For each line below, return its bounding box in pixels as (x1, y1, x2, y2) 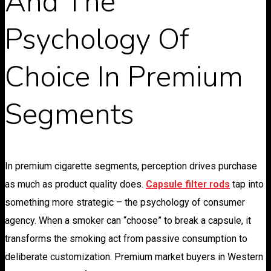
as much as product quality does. (5, 178, 146, 190)
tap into (230, 178, 264, 190)
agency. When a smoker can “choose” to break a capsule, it (5, 214, 251, 226)
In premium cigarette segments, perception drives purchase (5, 160, 257, 172)
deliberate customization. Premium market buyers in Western (5, 250, 263, 263)
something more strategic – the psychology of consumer (5, 196, 245, 208)
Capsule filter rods (146, 178, 230, 190)
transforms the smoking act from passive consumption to (5, 232, 247, 244)
